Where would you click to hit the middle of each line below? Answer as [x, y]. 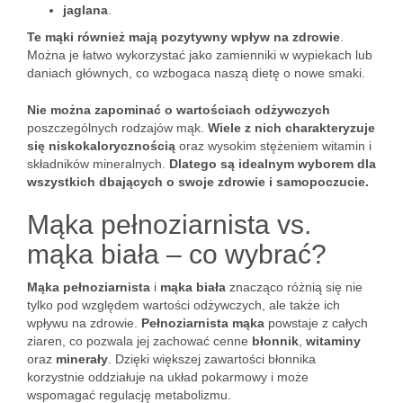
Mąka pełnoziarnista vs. [169, 224]
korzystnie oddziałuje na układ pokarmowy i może [168, 377]
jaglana [85, 10]
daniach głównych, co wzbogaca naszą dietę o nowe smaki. [196, 73]
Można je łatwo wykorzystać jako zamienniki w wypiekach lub [200, 55]
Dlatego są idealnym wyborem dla [273, 164]
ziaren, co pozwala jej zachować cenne [139, 341]
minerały [82, 359]
